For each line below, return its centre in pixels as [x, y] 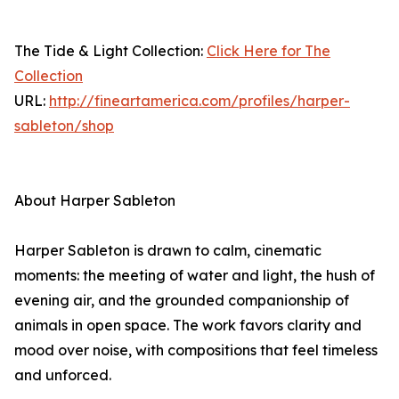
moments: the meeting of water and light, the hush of [195, 276]
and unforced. [63, 375]
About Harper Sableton [95, 201]
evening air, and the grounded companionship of [182, 301]
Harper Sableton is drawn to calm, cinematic [168, 251]
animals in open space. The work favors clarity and [188, 326]
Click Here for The [269, 51]
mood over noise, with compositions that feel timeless [196, 350]
